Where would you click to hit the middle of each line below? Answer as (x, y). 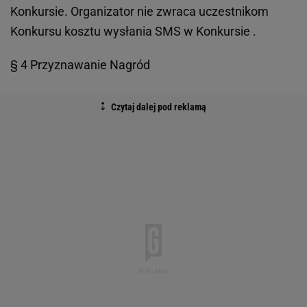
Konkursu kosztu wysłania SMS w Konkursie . (133, 31)
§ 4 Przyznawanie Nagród (80, 64)
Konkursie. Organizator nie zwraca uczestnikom (139, 11)
